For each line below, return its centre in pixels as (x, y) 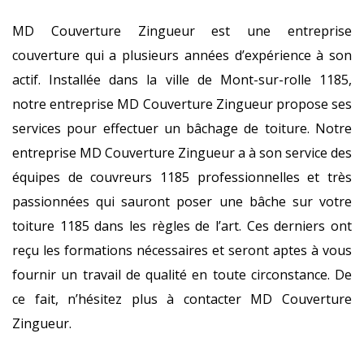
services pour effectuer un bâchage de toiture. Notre (182, 128)
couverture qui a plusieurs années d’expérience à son (182, 55)
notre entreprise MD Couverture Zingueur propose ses (182, 104)
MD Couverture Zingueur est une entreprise (182, 31)
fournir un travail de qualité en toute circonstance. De (182, 275)
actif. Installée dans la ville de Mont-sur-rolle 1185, (182, 80)
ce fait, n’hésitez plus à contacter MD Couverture (182, 299)
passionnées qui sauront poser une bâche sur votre (182, 201)
